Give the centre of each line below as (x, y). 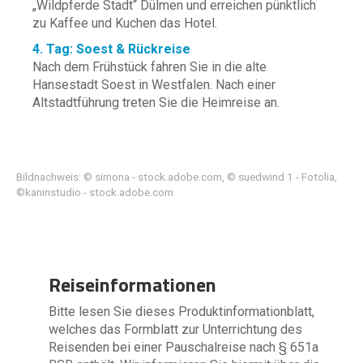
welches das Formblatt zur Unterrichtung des (175, 329)
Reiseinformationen (132, 284)
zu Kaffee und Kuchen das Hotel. (125, 23)
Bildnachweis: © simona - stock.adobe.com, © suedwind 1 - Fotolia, (177, 177)
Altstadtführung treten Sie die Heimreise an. (156, 102)
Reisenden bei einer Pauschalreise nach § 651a (184, 347)
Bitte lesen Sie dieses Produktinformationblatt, (181, 312)
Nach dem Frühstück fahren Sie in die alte (149, 67)
